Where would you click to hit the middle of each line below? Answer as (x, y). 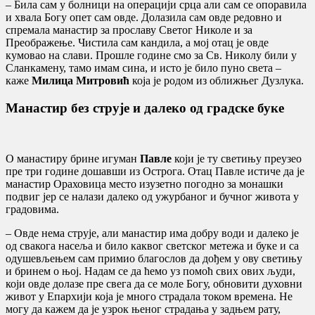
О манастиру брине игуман (71, 159)
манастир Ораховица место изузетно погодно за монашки (144, 184)
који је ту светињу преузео (237, 159)
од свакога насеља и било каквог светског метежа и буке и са (152, 246)
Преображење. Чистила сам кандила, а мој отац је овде (137, 42)
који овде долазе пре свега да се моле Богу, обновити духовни (154, 284)
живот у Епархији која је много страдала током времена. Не (149, 297)
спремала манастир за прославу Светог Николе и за (129, 30)
